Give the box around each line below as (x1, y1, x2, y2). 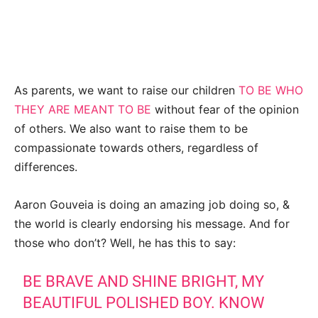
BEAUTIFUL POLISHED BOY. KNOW (23, 293, 265, 312)
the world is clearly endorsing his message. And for (14, 216, 290, 231)
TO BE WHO (238, 82, 303, 97)
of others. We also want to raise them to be (14, 121, 248, 136)
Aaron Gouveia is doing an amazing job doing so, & (14, 197, 290, 212)
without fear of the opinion (151, 102, 299, 116)
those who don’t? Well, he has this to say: (14, 235, 236, 250)
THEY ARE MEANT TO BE (14, 102, 151, 116)
